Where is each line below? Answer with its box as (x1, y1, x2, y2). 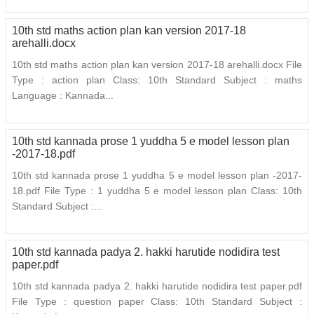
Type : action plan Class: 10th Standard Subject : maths (12, 74, 302, 86)
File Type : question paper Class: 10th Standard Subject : (12, 296, 302, 308)
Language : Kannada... (12, 90, 114, 102)
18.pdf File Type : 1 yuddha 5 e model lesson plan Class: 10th (12, 185, 302, 197)
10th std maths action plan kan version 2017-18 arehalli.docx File (12, 59, 302, 71)
